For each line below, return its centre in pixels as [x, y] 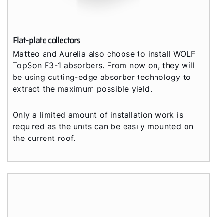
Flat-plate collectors [46, 40]
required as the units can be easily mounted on [103, 126]
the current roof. [44, 138]
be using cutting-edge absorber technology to [102, 77]
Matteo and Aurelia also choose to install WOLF [104, 54]
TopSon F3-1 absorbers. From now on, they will [104, 65]
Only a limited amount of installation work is [98, 115]
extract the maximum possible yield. [82, 89]
